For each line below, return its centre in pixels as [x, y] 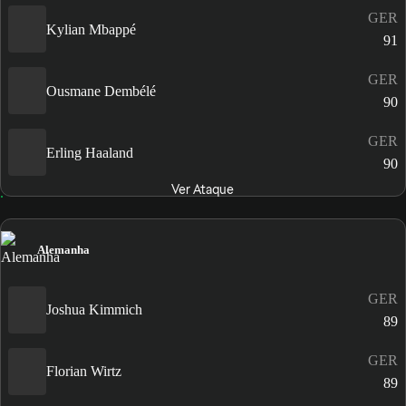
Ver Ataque [203, 190]
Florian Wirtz [84, 372]
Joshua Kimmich [94, 310]
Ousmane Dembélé [101, 91]
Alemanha [63, 249]
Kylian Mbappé [91, 29]
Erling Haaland [90, 152]
